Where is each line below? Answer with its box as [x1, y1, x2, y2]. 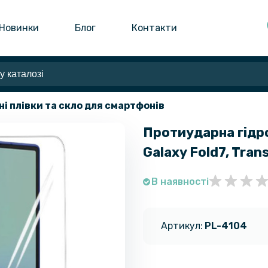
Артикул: [161, 220, 203, 232]
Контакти [132, 22, 178, 33]
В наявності [151, 175, 209, 187]
